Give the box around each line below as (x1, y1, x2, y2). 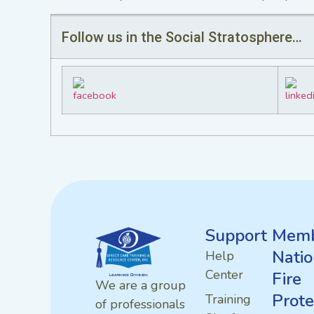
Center (205, 266, 243, 284)
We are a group (95, 276, 186, 294)
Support (205, 224, 267, 247)
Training (205, 291, 251, 308)
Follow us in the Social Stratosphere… (62, 29, 302, 46)
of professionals (95, 295, 185, 313)
